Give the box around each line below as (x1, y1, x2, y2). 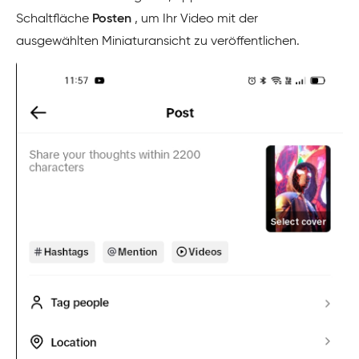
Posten (92, 13, 135, 26)
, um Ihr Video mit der (135, 13, 258, 26)
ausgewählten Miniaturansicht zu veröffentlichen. (16, 35, 300, 49)
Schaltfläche (16, 13, 92, 26)
